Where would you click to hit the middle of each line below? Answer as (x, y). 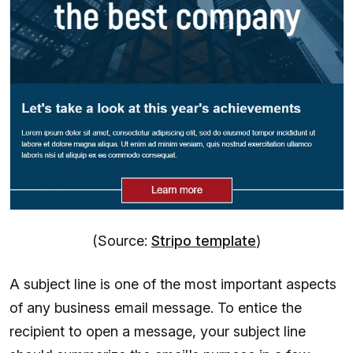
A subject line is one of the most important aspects (173, 284)
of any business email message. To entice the (156, 307)
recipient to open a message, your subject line (158, 331)
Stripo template (204, 240)
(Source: (122, 240)
